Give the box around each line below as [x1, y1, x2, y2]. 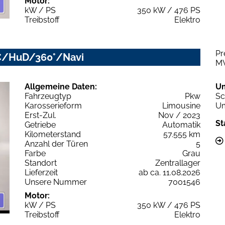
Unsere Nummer [25, 177, 87, 187]
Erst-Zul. [25, 110, 56, 120]
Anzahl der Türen [25, 139, 88, 149]
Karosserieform [25, 100, 82, 110]
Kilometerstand [25, 129, 81, 139]
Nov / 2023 [158, 110, 200, 120]
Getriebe [25, 120, 56, 130]
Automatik [162, 120, 200, 130]
